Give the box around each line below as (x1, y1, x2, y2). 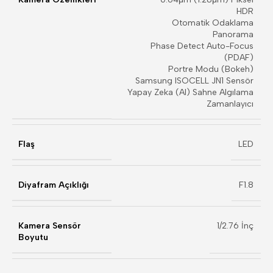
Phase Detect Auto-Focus (151, 41, 253, 51)
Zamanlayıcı (207, 99, 253, 109)
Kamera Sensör (18, 221, 81, 231)
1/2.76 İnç (217, 221, 253, 231)
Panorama (213, 29, 253, 40)
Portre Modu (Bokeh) (168, 64, 253, 74)
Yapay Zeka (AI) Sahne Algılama (127, 87, 253, 97)
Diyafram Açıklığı (18, 180, 89, 190)
